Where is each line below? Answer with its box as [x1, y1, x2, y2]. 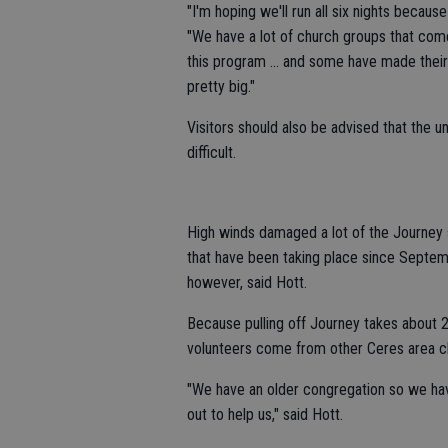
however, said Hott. [187, 273, 307, 292]
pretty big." [187, 77, 255, 96]
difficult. [187, 143, 236, 162]
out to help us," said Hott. [187, 405, 343, 424]
